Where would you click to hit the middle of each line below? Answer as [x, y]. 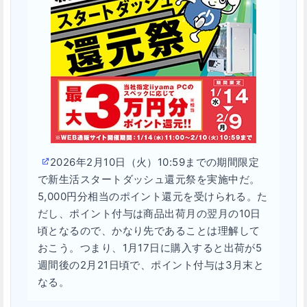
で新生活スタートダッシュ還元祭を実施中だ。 [149, 180]
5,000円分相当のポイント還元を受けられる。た [153, 197]
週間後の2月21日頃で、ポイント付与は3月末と [151, 265]
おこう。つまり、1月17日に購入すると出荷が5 [150, 248]
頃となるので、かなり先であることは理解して [149, 231]
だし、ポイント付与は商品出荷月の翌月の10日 [149, 214]
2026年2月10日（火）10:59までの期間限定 [155, 162]
